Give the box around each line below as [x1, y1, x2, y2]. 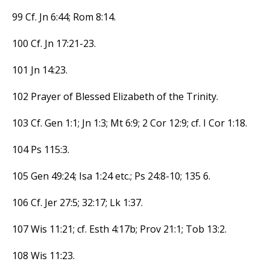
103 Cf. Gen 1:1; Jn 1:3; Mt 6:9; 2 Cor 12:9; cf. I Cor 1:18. [12, 116, 247, 130]
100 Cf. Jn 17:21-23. [12, 36, 96, 50]
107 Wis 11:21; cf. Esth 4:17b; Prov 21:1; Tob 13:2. [12, 222, 227, 236]
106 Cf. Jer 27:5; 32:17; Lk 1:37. [12, 195, 143, 209]
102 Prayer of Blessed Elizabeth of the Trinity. [12, 89, 218, 103]
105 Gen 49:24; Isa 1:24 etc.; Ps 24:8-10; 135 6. [12, 169, 210, 183]
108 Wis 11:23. [12, 248, 75, 262]
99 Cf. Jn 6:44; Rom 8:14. [12, 10, 116, 24]
